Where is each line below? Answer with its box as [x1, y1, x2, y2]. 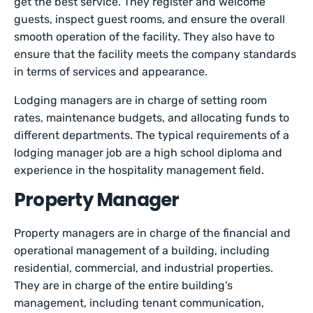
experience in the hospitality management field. [14, 163, 268, 177]
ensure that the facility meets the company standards [14, 48, 297, 61]
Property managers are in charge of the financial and [14, 226, 291, 240]
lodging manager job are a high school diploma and [14, 146, 283, 160]
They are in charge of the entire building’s [14, 279, 233, 293]
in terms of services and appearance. [14, 65, 208, 79]
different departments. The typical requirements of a [14, 129, 290, 143]
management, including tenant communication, [14, 296, 265, 310]
